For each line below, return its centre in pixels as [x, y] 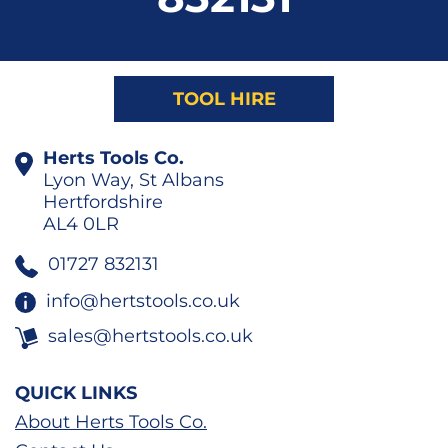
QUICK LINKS [76, 393]
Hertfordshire [103, 201]
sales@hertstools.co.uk [151, 336]
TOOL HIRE [224, 98]
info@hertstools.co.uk [143, 300]
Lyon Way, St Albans [134, 179]
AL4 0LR [81, 223]
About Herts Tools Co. [111, 422]
